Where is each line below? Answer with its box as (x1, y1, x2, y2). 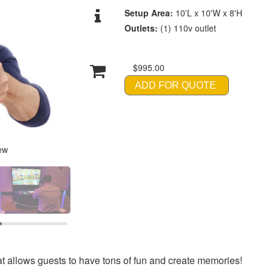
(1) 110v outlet (160, 21, 216, 34)
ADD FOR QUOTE (134, 80, 216, 90)
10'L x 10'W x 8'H (175, 6, 242, 19)
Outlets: (124, 21, 160, 34)
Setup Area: (124, 6, 175, 19)
